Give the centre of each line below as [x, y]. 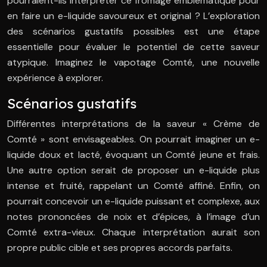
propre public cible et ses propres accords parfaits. [120, 248]
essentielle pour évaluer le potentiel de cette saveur [133, 47]
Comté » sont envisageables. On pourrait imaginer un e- [133, 139]
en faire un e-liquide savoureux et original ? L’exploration [133, 16]
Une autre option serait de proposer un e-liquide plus [133, 170]
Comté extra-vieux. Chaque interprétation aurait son [133, 232]
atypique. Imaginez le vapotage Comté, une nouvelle [133, 63]
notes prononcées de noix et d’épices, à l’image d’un [133, 217]
